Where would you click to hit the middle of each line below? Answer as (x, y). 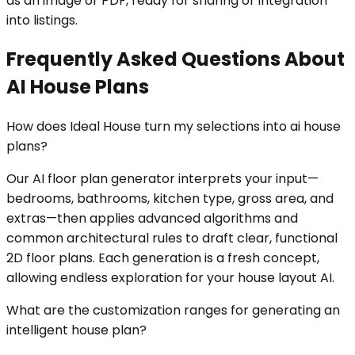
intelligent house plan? (76, 330)
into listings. (42, 20)
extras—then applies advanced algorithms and (152, 219)
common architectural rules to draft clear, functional (172, 239)
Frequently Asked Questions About (176, 59)
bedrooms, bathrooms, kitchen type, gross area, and (170, 199)
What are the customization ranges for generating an (173, 311)
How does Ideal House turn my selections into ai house (174, 127)
